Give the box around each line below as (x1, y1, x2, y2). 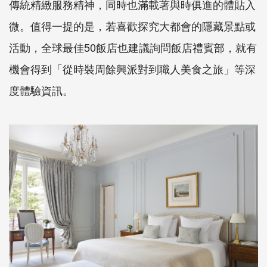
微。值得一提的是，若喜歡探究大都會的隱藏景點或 (9, 18, 256, 34)
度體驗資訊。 (9, 82, 73, 98)
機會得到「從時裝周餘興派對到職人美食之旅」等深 (9, 61, 256, 77)
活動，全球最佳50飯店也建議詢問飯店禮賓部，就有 (9, 39, 257, 55)
